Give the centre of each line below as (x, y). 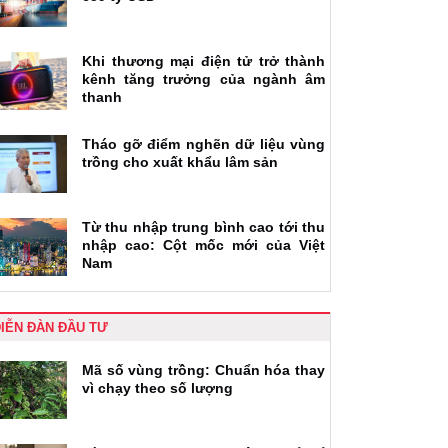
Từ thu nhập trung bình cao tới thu (203, 226)
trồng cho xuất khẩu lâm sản (180, 161)
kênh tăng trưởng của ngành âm (203, 78)
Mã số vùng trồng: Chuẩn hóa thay (203, 369)
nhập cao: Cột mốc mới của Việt (203, 244)
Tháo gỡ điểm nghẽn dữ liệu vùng (203, 143)
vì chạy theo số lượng (157, 387)
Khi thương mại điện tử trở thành (203, 60)
